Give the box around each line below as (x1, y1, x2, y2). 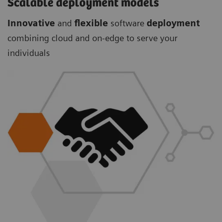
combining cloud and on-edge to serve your (7, 33, 177, 44)
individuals (7, 48, 50, 58)
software (108, 18, 147, 29)
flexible (74, 18, 108, 29)
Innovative (7, 18, 55, 29)
